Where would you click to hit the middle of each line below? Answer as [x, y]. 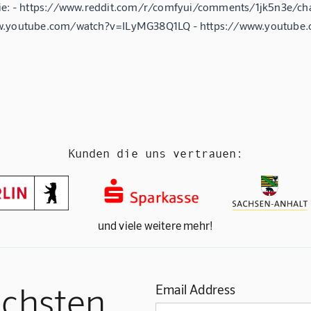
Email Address [196, 289]
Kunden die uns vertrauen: [155, 153]
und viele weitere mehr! [155, 225]
